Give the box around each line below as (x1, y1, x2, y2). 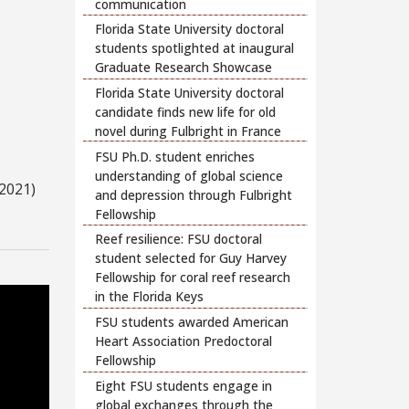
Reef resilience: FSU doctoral (95, 230, 263, 248)
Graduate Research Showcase (95, 58, 273, 77)
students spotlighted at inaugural (95, 39, 295, 58)
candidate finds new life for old (95, 102, 277, 121)
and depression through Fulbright (95, 185, 293, 204)
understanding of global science (95, 166, 284, 184)
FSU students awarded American (95, 313, 289, 331)
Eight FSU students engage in (95, 376, 273, 394)
